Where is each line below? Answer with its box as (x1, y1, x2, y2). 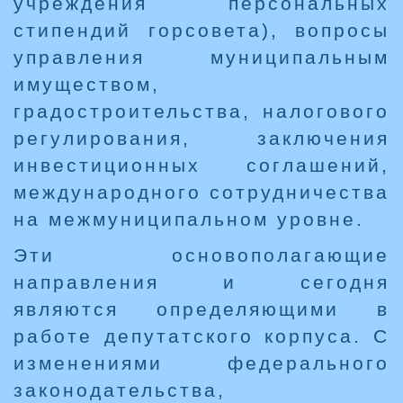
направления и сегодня (13, 272, 390, 293)
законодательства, (13, 380, 226, 401)
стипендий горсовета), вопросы (13, 20, 390, 41)
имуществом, (13, 74, 160, 95)
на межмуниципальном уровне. (13, 209, 364, 230)
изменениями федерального (13, 353, 390, 374)
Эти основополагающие (13, 245, 390, 266)
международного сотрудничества (13, 182, 390, 203)
